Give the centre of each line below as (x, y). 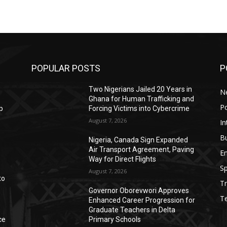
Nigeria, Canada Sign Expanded (139, 140)
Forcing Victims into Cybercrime (139, 108)
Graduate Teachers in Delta (132, 210)
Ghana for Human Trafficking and (142, 99)
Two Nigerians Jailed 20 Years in (141, 89)
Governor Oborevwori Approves (139, 190)
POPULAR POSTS (66, 68)
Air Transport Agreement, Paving (142, 149)
